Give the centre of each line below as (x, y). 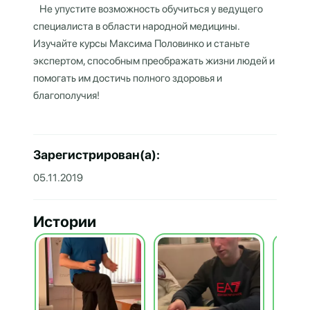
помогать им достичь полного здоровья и (128, 78)
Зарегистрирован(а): (97, 155)
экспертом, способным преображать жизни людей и (154, 61)
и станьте (228, 44)
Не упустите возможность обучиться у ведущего (148, 9)
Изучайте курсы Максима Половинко (119, 44)
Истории (65, 221)
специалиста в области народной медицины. (136, 26)
